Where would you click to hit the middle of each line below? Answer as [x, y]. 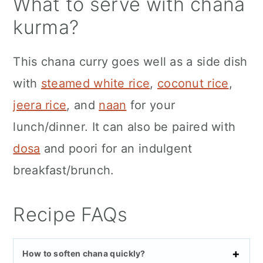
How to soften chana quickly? [84, 254]
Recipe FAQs [70, 215]
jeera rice [40, 105]
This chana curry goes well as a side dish [130, 62]
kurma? [46, 28]
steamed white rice [95, 84]
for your [151, 105]
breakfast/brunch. [64, 171]
